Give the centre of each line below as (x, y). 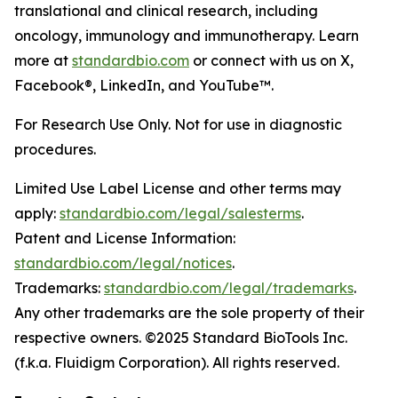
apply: (37, 213)
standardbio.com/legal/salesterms (180, 213)
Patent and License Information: (125, 238)
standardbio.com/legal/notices (123, 263)
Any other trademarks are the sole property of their (189, 312)
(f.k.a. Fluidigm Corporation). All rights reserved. (177, 362)
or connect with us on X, (271, 60)
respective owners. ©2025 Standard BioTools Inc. (181, 337)
